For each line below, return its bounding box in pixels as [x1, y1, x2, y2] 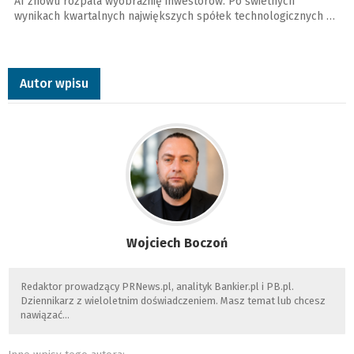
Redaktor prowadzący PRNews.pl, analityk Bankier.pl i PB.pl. [21, 281, 294, 293]
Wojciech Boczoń [126, 235, 228, 251]
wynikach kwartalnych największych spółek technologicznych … [13, 9, 335, 24]
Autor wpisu [20, 76, 88, 92]
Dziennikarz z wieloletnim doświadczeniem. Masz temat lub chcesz [21, 295, 326, 307]
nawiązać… [21, 309, 70, 322]
